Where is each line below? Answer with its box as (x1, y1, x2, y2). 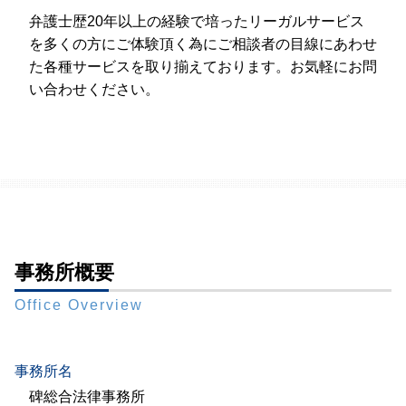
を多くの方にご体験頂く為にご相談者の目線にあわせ (29, 36, 377, 53)
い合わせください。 (29, 82, 159, 98)
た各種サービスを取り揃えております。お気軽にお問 (29, 59, 377, 75)
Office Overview (14, 297, 143, 314)
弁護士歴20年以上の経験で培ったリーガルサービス (29, 14, 364, 30)
